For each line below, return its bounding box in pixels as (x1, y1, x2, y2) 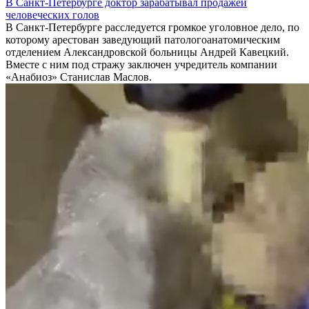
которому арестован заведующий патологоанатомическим (6, 34, 280, 46)
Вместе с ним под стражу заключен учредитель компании (6, 59, 277, 70)
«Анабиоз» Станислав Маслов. (6, 71, 152, 83)
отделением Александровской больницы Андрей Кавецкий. (6, 46, 289, 58)
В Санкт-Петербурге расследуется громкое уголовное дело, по (6, 21, 299, 33)
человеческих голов (6, 9, 99, 21)
